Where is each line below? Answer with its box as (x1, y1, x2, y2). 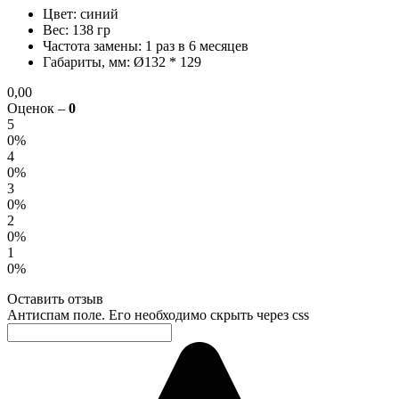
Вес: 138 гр (43, 22, 110, 38)
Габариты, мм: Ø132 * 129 (43, 54, 201, 70)
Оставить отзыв (7, 291, 103, 307)
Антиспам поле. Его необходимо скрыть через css (7, 307, 309, 323)
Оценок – (7, 101, 69, 117)
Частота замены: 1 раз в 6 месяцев (43, 38, 248, 54)
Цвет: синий (43, 6, 118, 22)
